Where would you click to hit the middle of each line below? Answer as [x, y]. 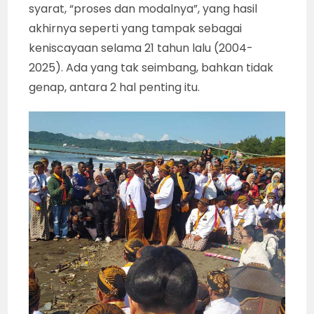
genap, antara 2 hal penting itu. [115, 87]
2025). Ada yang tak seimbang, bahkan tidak [151, 67]
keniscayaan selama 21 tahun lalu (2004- [141, 48]
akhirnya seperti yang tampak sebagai [136, 28]
